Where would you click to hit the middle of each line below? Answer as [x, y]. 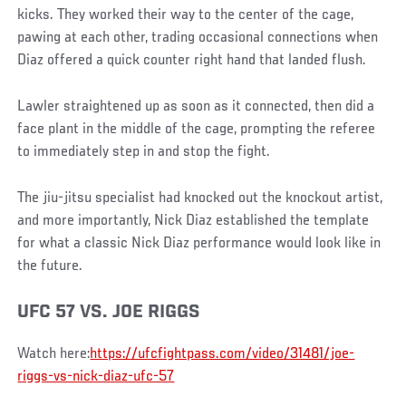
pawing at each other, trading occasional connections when [198, 38]
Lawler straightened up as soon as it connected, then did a [196, 106]
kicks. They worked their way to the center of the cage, [186, 15]
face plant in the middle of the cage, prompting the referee [197, 129]
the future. [50, 266]
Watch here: [54, 354]
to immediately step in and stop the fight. [144, 152]
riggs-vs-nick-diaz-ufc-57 [96, 377]
